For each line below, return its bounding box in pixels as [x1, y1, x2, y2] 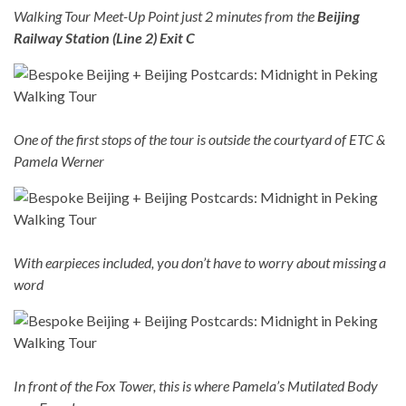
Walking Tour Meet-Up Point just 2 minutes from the [14, 6, 317, 24]
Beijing [317, 6, 360, 24]
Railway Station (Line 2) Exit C [14, 28, 195, 46]
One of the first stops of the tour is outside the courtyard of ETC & [14, 130, 385, 148]
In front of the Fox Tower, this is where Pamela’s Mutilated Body [14, 376, 378, 394]
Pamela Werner [14, 151, 104, 169]
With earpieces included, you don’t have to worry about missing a [14, 253, 386, 271]
